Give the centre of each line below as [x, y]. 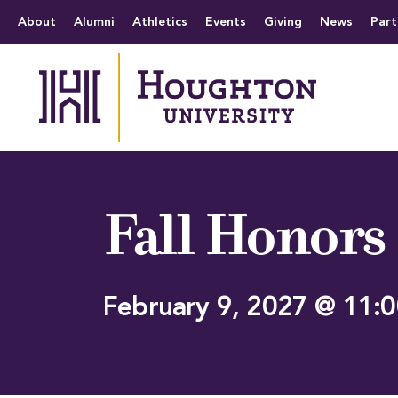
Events [226, 22]
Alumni [94, 22]
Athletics [160, 22]
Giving [283, 22]
